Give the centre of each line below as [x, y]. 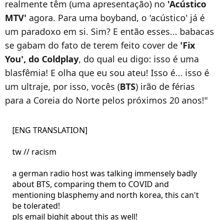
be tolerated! [36, 206]
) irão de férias [165, 86]
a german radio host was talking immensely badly [104, 173]
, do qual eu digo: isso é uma [139, 59]
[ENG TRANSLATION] [50, 130]
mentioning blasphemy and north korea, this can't [105, 195]
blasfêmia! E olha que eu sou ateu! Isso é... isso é [107, 72]
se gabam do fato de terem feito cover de [93, 45]
